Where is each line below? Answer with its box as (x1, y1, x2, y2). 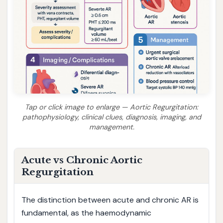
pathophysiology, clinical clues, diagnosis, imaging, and (22, 112, 201, 121)
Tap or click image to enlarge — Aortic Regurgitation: (25, 102, 198, 111)
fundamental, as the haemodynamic (21, 208, 151, 219)
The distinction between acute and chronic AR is (21, 195, 199, 206)
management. (89, 122, 134, 131)
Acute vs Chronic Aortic (21, 154, 142, 166)
